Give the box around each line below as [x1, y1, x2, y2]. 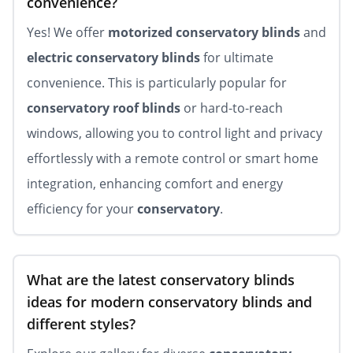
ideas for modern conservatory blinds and [27, 292, 312, 311]
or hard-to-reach [180, 99, 283, 117]
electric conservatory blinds [27, 49, 200, 66]
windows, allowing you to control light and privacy [27, 124, 322, 142]
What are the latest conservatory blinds [27, 270, 295, 289]
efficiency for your [27, 200, 137, 217]
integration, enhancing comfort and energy [27, 175, 283, 192]
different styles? [27, 314, 136, 333]
